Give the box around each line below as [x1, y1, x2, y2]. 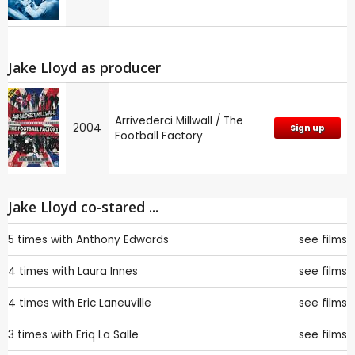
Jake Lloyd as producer [8, 57, 161, 77]
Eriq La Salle [76, 327, 139, 343]
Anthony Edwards [76, 232, 169, 248]
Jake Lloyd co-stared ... [8, 197, 158, 217]
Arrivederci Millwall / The [115, 113, 243, 129]
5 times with [8, 232, 73, 248]
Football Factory [115, 128, 203, 144]
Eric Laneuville [78, 296, 151, 311]
